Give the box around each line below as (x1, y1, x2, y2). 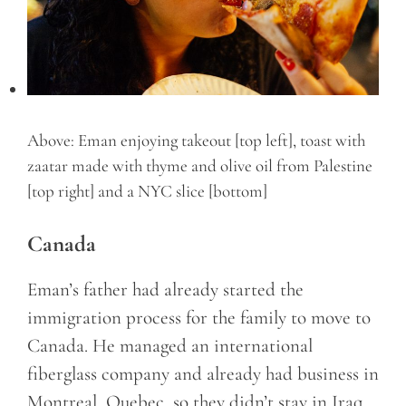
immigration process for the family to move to (27, 305, 371, 329)
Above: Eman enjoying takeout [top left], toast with (27, 130, 365, 151)
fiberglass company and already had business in (27, 362, 379, 385)
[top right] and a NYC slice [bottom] (27, 180, 267, 202)
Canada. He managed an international (27, 333, 313, 357)
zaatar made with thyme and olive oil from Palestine (27, 155, 372, 177)
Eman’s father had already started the (27, 277, 304, 301)
